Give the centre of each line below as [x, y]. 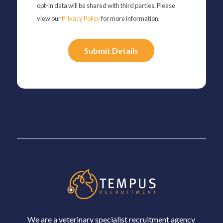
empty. [49, 96]
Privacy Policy [81, 18]
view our [49, 18]
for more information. [130, 18]
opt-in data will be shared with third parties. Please [106, 5]
